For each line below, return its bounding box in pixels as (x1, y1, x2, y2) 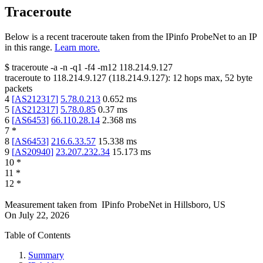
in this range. (5, 42, 52, 53)
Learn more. (55, 42, 100, 53)
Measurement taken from (5, 200, 97, 210)
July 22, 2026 (19, 210, 69, 221)
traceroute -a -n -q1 (12, 62, 82, 73)
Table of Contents (5, 230, 70, 241)
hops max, (182, 73, 225, 83)
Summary (28, 250, 64, 261)
